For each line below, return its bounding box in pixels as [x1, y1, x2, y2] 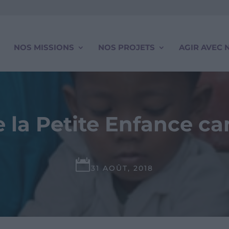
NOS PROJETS [98, 42, 155, 53]
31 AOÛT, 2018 [91, 164, 153, 173]
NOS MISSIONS [14, 42, 74, 53]
